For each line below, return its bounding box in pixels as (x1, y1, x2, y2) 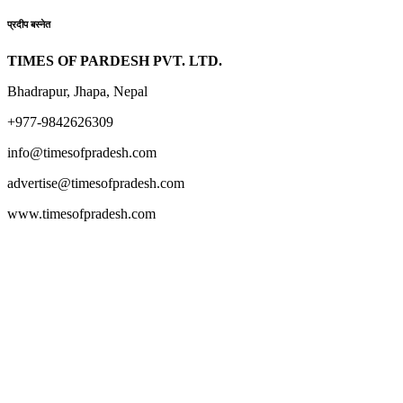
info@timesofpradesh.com (7, 145, 157, 161)
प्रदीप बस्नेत (7, 19, 50, 31)
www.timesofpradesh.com (7, 206, 156, 222)
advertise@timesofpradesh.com (7, 175, 184, 192)
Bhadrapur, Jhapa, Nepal (7, 84, 148, 100)
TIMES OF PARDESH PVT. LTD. (7, 53, 222, 69)
